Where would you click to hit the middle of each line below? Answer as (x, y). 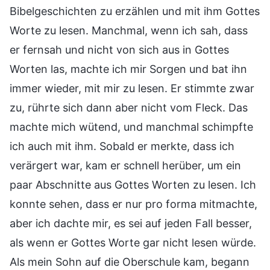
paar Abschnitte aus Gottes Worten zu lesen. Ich (133, 184)
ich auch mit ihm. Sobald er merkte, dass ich (122, 146)
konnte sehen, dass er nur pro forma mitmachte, (133, 204)
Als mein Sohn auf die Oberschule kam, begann (130, 262)
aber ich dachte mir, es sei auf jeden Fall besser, (131, 223)
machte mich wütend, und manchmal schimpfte (131, 127)
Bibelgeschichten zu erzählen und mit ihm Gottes (135, 11)
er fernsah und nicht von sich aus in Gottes (119, 49)
